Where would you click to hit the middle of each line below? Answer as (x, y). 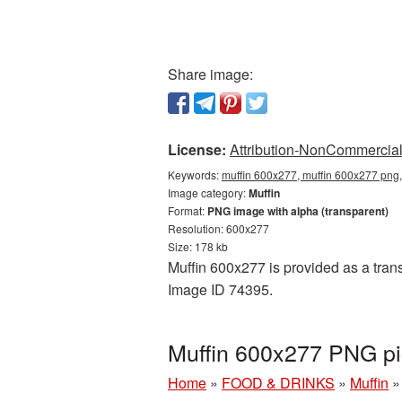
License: (197, 149)
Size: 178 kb (198, 246)
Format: (188, 210)
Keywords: (195, 175)
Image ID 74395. (220, 289)
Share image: (210, 74)
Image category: (208, 192)
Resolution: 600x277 (218, 228)
